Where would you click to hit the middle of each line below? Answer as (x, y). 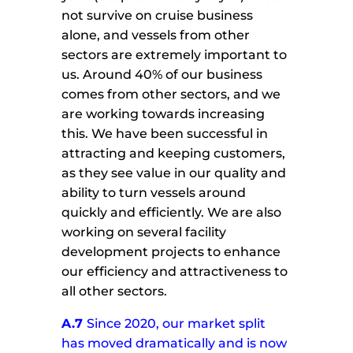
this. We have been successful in (165, 134)
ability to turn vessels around (154, 193)
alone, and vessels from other (156, 35)
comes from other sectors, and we (171, 95)
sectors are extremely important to (175, 55)
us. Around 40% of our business (162, 75)
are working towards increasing (163, 114)
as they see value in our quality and (174, 173)
